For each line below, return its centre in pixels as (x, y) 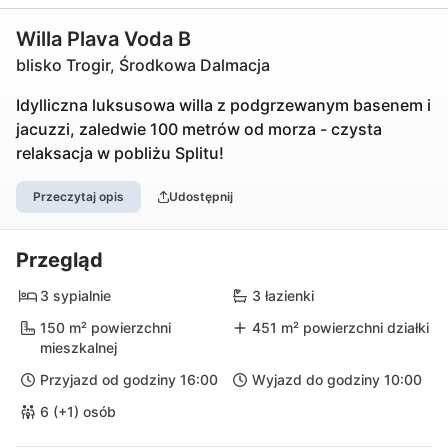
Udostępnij (200, 196)
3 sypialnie (75, 295)
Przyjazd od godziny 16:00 (129, 379)
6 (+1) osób (78, 411)
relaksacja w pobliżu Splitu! (120, 153)
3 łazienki (283, 295)
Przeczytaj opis (78, 196)
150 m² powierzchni (105, 327)
